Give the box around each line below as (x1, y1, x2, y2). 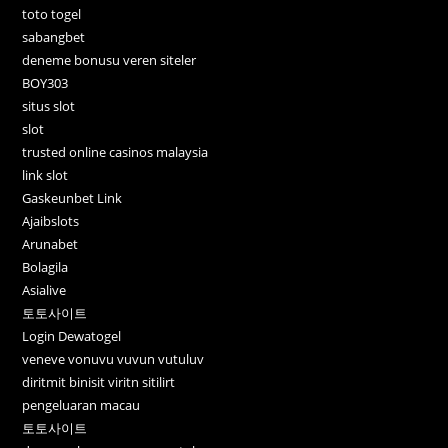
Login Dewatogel (22, 327, 122, 346)
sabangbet (22, 28, 86, 47)
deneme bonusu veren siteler (22, 51, 197, 70)
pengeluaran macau (22, 396, 141, 415)
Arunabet (22, 235, 79, 254)
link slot (22, 166, 69, 185)
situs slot (22, 97, 76, 116)
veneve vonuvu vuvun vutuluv (22, 350, 205, 369)
